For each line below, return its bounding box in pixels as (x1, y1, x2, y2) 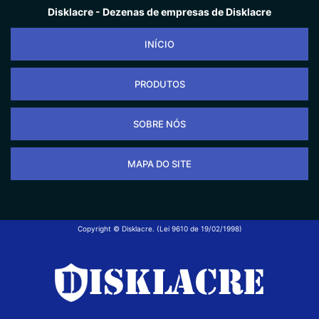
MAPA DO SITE (127, 157, 192, 169)
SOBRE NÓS (133, 117, 186, 130)
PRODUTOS (134, 78, 185, 90)
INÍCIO (145, 38, 174, 50)
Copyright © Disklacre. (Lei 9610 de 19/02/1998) (77, 224, 242, 233)
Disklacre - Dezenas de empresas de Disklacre (48, 5, 271, 18)
